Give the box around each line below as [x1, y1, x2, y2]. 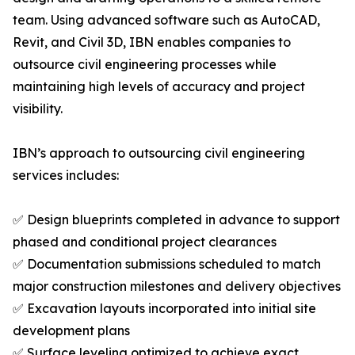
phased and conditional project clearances [13, 234, 277, 250]
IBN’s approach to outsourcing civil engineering [13, 145, 305, 162]
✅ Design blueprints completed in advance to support [13, 212, 340, 228]
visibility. [13, 101, 63, 117]
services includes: [13, 167, 119, 184]
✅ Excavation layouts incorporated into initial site [13, 300, 316, 317]
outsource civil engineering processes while [13, 56, 277, 73]
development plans [13, 323, 130, 339]
